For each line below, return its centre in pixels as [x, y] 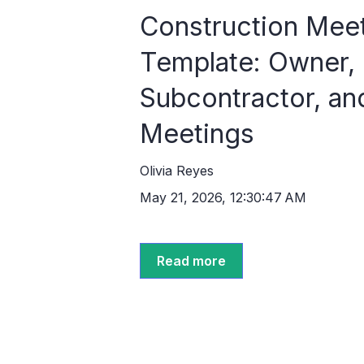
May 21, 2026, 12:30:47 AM [223, 197]
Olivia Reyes [177, 170]
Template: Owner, [247, 63]
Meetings [197, 134]
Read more [191, 260]
